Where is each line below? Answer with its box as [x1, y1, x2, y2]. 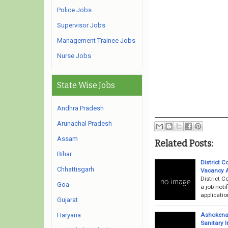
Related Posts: [154, 137, 213, 149]
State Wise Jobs [57, 80, 115, 90]
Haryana [57, 211, 81, 219]
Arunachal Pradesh [57, 120, 112, 127]
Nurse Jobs [57, 52, 91, 60]
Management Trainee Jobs [57, 37, 135, 44]
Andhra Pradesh [57, 104, 104, 112]
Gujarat [57, 196, 78, 204]
